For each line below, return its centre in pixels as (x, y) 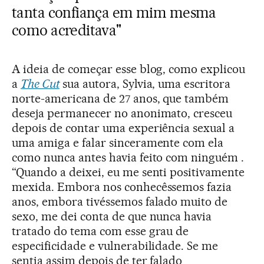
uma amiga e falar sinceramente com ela (118, 143)
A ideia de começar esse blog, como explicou (129, 69)
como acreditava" (67, 30)
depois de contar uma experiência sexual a (123, 128)
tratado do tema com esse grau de (100, 231)
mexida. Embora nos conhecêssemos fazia (122, 187)
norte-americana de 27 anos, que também (121, 99)
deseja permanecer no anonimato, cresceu (122, 113)
